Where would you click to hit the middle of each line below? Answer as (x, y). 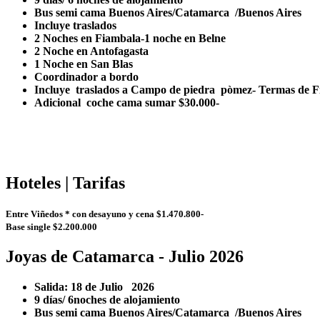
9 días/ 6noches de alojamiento (109, 300)
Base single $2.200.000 (51, 227)
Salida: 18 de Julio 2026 (94, 287)
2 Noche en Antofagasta (91, 51)
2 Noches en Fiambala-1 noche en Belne (130, 39)
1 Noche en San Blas (86, 64)
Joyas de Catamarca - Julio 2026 (125, 257)
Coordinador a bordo (86, 77)
